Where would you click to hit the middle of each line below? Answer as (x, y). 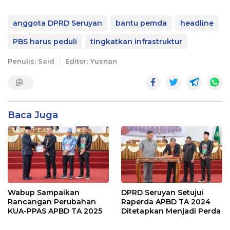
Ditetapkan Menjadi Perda (171, 211)
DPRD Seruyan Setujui (162, 193)
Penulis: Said (31, 61)
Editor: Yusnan (91, 61)
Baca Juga (33, 115)
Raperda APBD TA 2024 (166, 202)
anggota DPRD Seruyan (57, 23)
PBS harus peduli (45, 41)
